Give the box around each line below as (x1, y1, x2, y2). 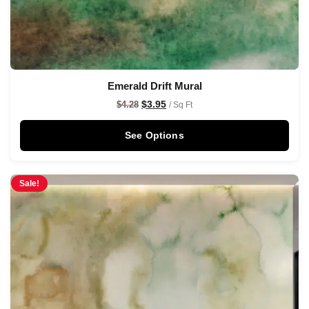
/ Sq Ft (169, 99, 192, 110)
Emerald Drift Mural (107, 79, 202, 92)
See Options (125, 129, 184, 141)
